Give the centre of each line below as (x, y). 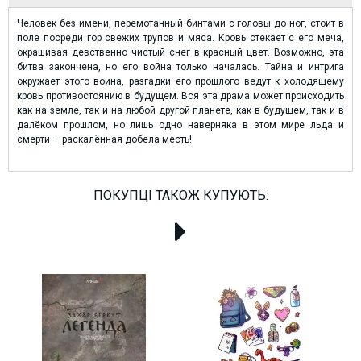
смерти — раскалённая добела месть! (104, 140)
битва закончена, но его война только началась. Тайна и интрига (180, 67)
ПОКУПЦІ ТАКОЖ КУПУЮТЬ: (180, 196)
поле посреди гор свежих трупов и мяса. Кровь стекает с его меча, (180, 38)
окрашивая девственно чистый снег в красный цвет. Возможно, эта (180, 53)
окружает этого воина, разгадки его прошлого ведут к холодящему (180, 82)
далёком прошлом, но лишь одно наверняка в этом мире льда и (180, 125)
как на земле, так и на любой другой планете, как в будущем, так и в (180, 111)
